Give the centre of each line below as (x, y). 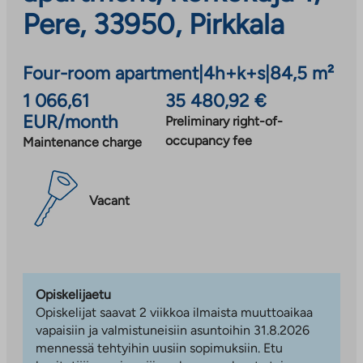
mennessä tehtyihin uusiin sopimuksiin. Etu (159, 348)
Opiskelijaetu (73, 294)
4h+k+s (234, 73)
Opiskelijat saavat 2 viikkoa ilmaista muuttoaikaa (174, 312)
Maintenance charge (82, 142)
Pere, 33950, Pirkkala (154, 24)
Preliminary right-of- (224, 121)
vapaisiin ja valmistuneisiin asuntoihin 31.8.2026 (173, 330)
